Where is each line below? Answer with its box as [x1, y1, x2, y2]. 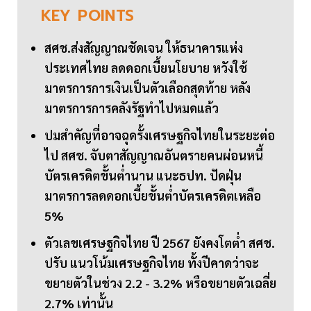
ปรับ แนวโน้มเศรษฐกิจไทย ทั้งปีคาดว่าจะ [44, 255, 259, 271]
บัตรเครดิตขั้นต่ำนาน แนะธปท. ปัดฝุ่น [44, 167, 242, 184]
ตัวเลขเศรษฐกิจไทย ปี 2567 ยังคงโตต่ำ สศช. [44, 235, 275, 251]
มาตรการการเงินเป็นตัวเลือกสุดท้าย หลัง [44, 80, 251, 96]
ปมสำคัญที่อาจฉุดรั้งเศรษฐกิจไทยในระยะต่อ [44, 127, 275, 144]
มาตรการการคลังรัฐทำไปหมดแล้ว [44, 100, 219, 117]
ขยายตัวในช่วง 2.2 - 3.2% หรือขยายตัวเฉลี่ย [44, 275, 276, 292]
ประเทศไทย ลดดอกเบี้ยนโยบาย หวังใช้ [44, 60, 247, 76]
